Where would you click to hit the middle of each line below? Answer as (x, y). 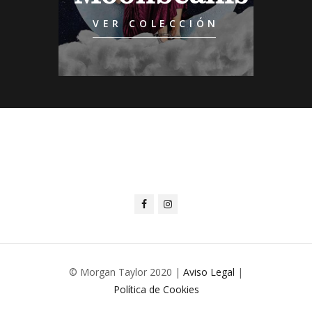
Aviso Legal (209, 272)
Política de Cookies (156, 290)
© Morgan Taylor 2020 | (126, 272)
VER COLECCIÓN (156, 23)
